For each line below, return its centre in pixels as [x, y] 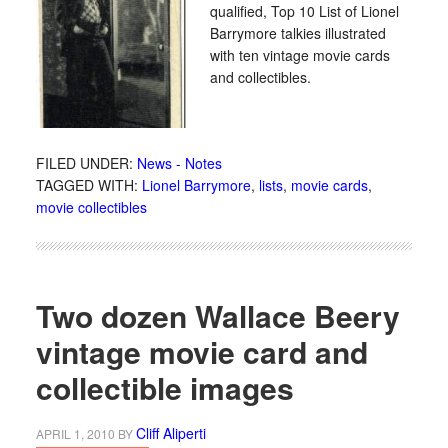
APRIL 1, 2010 [75, 433]
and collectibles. [260, 77]
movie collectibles [91, 207]
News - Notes [179, 163]
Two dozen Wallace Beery [217, 315]
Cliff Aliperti [170, 433]
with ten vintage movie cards [299, 55]
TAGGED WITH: [88, 185]
